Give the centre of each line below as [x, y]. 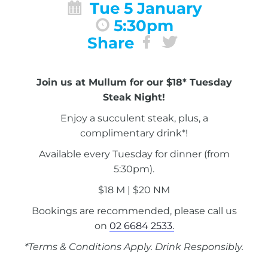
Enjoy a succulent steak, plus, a [134, 118]
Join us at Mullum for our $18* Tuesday [134, 82]
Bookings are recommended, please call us [134, 211]
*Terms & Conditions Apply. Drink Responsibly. [134, 246]
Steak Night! [134, 97]
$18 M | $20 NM [134, 190]
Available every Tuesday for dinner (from [134, 154]
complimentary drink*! [134, 133]
